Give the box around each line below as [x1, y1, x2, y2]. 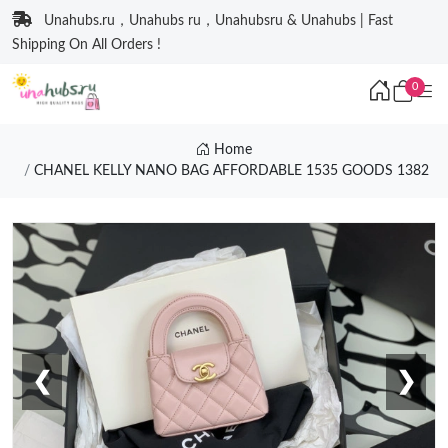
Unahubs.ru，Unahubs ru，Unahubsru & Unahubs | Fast [44, 14, 393, 28]
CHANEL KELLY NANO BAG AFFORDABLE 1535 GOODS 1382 [34, 164, 430, 178]
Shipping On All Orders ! [12, 38, 161, 52]
